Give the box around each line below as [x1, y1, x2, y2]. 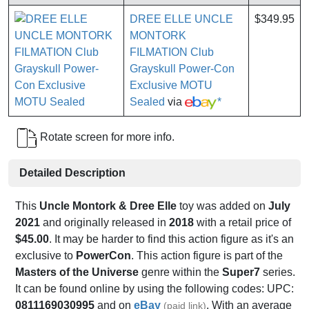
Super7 [222, 266, 260, 279]
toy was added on [177, 200, 268, 212]
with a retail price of [194, 217, 291, 229]
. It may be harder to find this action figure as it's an [49, 233, 294, 246]
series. [260, 266, 295, 279]
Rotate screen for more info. [37, 131, 175, 143]
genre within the [139, 266, 222, 279]
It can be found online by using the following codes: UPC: [15, 283, 294, 295]
